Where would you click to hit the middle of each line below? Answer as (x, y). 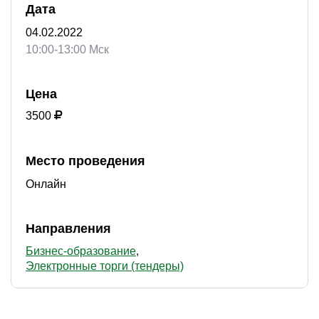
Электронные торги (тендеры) (105, 266)
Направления (68, 229)
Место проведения (85, 161)
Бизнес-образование (81, 251)
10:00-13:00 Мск (67, 49)
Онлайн (46, 184)
